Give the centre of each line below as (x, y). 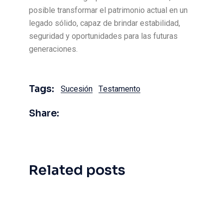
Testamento (120, 89)
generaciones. (54, 49)
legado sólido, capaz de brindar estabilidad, (105, 23)
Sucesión (77, 89)
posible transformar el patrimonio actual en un (109, 10)
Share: (44, 113)
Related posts (77, 170)
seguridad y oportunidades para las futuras (104, 36)
